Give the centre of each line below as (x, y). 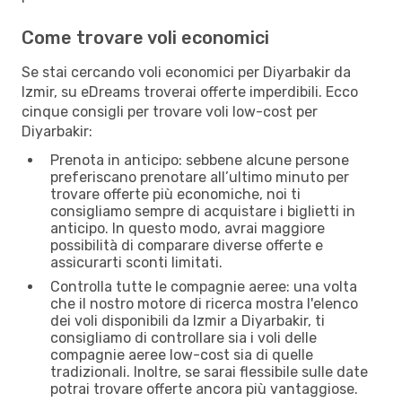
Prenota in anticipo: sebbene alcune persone (200, 160)
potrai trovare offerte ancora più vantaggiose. (204, 389)
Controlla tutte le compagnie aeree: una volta (204, 286)
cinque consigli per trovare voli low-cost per (170, 111)
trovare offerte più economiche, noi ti (175, 194)
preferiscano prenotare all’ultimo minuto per (200, 177)
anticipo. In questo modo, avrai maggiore (188, 228)
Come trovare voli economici (145, 37)
